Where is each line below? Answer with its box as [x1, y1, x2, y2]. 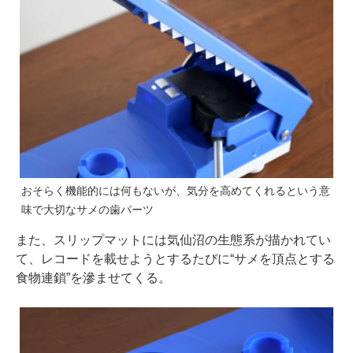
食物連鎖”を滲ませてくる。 [16, 270, 171, 284]
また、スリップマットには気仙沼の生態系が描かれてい [16, 232, 331, 247]
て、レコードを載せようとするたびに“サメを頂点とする [16, 251, 335, 266]
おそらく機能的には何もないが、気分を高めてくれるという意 [21, 184, 330, 197]
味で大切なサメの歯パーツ [21, 203, 154, 216]
